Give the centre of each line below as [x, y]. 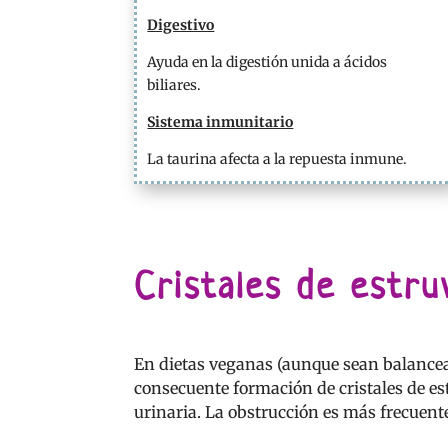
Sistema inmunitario [220, 121]
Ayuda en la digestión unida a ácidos [267, 61]
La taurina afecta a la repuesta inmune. [277, 158]
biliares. [174, 84]
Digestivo [181, 24]
